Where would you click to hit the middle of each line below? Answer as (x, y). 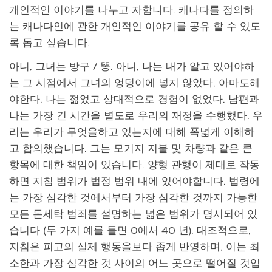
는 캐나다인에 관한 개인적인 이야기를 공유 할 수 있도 (135, 26)
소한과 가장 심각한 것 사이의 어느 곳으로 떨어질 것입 (135, 263)
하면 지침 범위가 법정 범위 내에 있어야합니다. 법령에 (134, 182)
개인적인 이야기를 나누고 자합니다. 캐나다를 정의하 (131, 10)
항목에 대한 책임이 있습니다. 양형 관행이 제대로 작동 (134, 165)
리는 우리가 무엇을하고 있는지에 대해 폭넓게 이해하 (132, 132)
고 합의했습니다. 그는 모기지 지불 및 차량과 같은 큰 (131, 149)
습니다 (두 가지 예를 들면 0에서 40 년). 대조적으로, (130, 231)
